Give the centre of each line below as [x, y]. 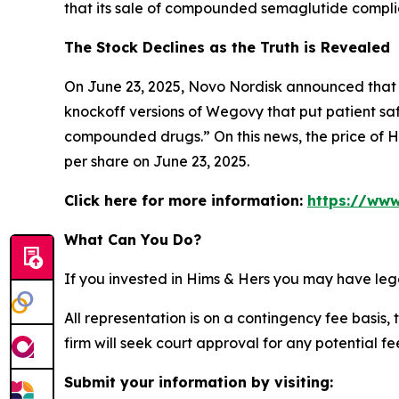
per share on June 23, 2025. [157, 162]
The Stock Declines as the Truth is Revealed [227, 48]
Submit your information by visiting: [199, 383]
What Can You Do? [133, 240]
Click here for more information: [186, 201]
